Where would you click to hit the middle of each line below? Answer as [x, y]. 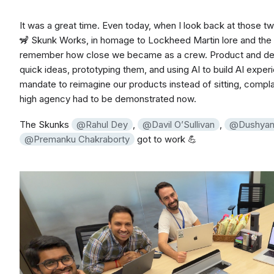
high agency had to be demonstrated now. [108, 98]
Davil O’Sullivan [183, 125]
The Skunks [46, 125]
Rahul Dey [107, 125]
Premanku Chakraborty [82, 139]
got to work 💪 [166, 139]
